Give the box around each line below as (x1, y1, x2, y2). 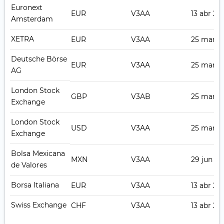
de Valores (11, 160, 47, 170)
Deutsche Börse (11, 54, 67, 64)
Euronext (11, 3, 42, 12)
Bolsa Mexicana (11, 149, 65, 158)
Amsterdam (11, 14, 53, 24)
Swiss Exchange (11, 200, 66, 210)
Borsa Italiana (11, 180, 59, 190)
